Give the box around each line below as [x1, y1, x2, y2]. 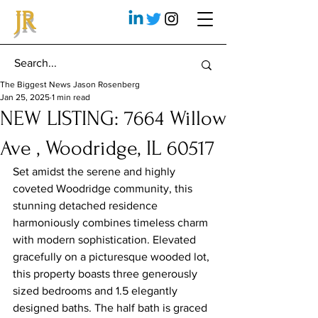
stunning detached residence [13, 199, 160, 212]
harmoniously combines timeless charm [13, 216, 211, 229]
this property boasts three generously [13, 268, 200, 280]
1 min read [52, 92, 90, 102]
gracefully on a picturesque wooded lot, [13, 251, 212, 263]
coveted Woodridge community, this [13, 182, 195, 194]
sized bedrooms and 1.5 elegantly [13, 285, 180, 297]
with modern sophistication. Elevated [13, 234, 199, 246]
